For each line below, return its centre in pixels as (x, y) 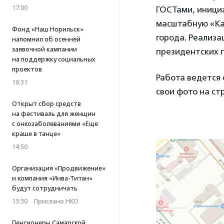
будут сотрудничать (45, 188)
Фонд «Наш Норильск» (48, 29)
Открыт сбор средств (46, 104)
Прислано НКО (56, 201)
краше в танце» (36, 134)
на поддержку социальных (54, 59)
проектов (27, 69)
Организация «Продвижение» (59, 168)
